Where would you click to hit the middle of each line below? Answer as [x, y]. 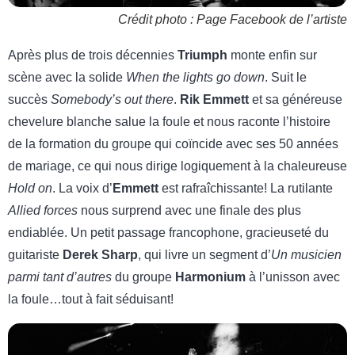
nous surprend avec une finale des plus [189, 210]
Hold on [30, 188]
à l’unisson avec [293, 277]
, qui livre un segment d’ [204, 254]
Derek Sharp [100, 254]
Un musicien [306, 254]
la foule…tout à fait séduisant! [91, 299]
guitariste [35, 254]
